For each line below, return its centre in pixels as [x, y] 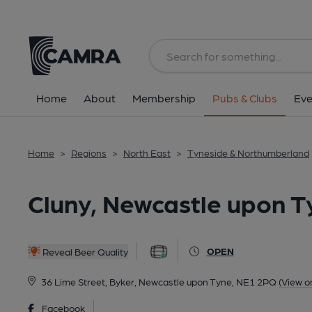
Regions [89, 153]
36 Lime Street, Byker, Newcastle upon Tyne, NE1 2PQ [158, 281]
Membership [164, 98]
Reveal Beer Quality [84, 251]
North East [147, 153]
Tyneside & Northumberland [248, 153]
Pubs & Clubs [245, 98]
